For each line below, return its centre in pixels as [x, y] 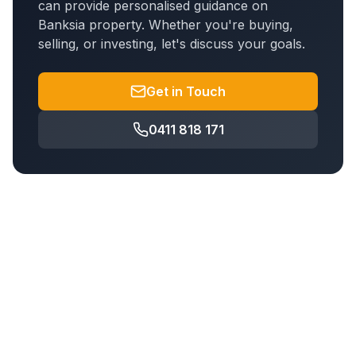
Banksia [62, 25]
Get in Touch [186, 91]
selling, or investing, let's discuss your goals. [172, 44]
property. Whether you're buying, [189, 25]
